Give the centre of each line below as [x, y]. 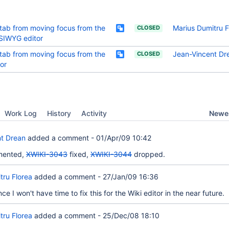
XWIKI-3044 [111, 154]
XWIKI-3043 [47, 154]
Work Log [21, 113]
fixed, [79, 154]
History [59, 113]
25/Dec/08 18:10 [131, 215]
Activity [94, 113]
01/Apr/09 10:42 [124, 138]
